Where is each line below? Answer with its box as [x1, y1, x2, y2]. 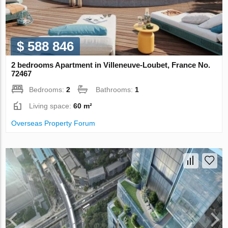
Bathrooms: [96, 85, 135, 94]
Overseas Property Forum [11, 119, 96, 128]
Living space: [29, 102, 74, 110]
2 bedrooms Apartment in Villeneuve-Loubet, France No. [11, 61, 211, 70]
